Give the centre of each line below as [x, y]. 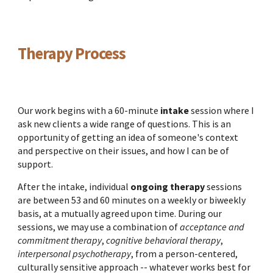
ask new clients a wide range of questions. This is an [125, 124]
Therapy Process [72, 53]
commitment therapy [60, 240]
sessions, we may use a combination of [99, 227]
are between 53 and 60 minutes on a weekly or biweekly [132, 200]
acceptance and [212, 227]
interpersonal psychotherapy [75, 253]
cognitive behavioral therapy [164, 240]
